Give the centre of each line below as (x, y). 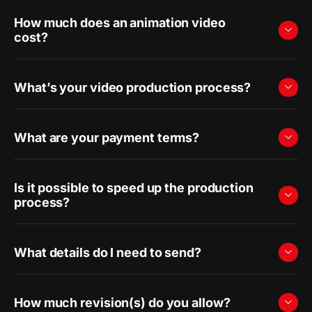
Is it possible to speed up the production (134, 188)
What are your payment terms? (107, 138)
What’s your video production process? (133, 87)
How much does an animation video (120, 23)
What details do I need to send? (108, 252)
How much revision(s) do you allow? (122, 303)
